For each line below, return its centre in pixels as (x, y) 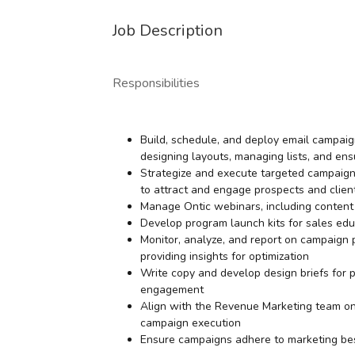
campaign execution (191, 323)
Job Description (168, 31)
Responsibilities (156, 83)
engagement (172, 290)
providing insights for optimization (225, 256)
